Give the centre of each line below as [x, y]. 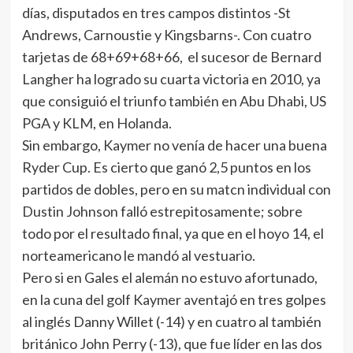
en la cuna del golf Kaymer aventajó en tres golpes [174, 299]
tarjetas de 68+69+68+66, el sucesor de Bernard [171, 57]
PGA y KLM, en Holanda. [97, 123]
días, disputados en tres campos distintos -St [156, 13]
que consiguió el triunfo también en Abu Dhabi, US [174, 101]
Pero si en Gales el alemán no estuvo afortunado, [169, 277]
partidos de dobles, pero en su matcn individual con [176, 189]
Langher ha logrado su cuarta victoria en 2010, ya [171, 79]
